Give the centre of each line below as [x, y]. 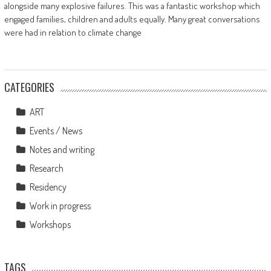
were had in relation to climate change [73, 32]
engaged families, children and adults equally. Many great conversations [132, 19]
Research [46, 168]
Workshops [50, 224]
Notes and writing [62, 149]
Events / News [56, 130]
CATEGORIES [29, 87]
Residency [48, 187]
